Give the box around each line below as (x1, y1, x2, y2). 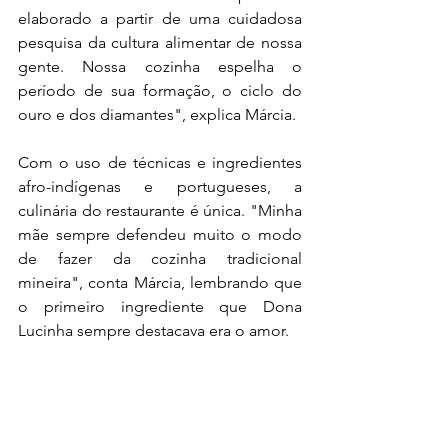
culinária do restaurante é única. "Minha (18, 201, 302, 220)
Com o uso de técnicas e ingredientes (18, 153, 302, 172)
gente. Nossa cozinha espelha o (18, 57, 302, 76)
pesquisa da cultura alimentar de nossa (18, 33, 302, 52)
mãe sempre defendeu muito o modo (18, 225, 302, 244)
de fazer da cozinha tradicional (18, 249, 302, 268)
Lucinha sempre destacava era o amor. (18, 321, 289, 340)
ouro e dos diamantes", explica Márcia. (18, 105, 296, 124)
